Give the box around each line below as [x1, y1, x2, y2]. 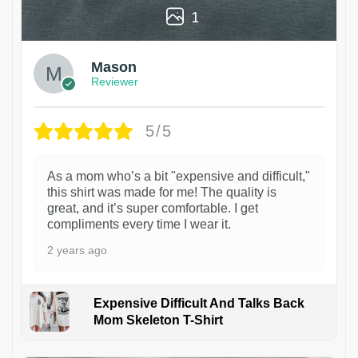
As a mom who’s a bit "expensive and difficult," [47, 169, 310, 183]
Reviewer [91, 75, 138, 89]
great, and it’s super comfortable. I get [47, 201, 258, 215]
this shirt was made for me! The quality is [47, 185, 276, 199]
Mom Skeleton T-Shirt [93, 312, 223, 327]
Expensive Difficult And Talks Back [93, 296, 304, 310]
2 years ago [47, 243, 107, 257]
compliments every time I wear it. [47, 217, 231, 231]
